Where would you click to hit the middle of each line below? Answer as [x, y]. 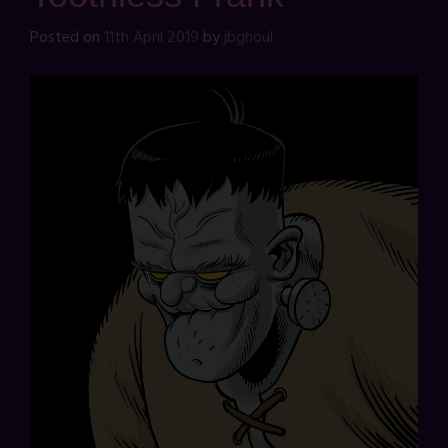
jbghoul [248, 37]
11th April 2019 [151, 37]
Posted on [67, 37]
